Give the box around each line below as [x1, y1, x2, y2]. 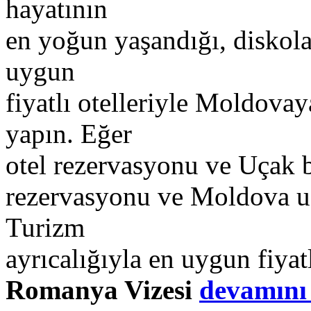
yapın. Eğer [6, 119, 132, 149]
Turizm [6, 212, 85, 243]
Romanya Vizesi [6, 275, 199, 305]
